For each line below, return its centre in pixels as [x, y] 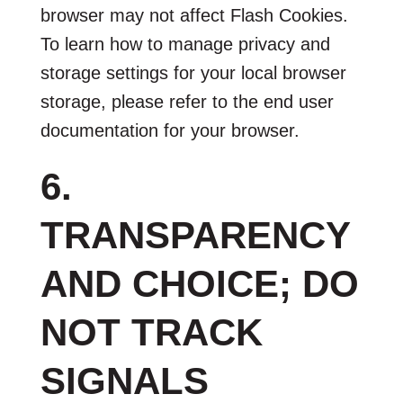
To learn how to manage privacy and [185, 44]
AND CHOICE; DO [199, 283]
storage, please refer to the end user [187, 101]
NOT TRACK [151, 332]
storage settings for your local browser [193, 72]
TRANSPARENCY [195, 235]
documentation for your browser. [170, 130]
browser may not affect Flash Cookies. [194, 15]
